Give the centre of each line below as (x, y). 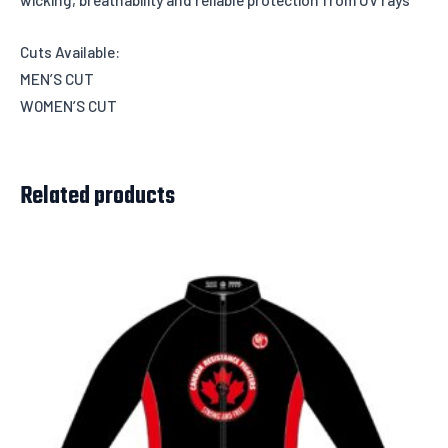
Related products (97, 196)
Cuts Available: (70, 51)
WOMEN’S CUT (68, 105)
